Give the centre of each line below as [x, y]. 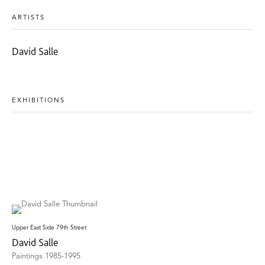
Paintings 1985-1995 [46, 256]
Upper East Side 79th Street [49, 227]
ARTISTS [28, 18]
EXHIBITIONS [38, 101]
